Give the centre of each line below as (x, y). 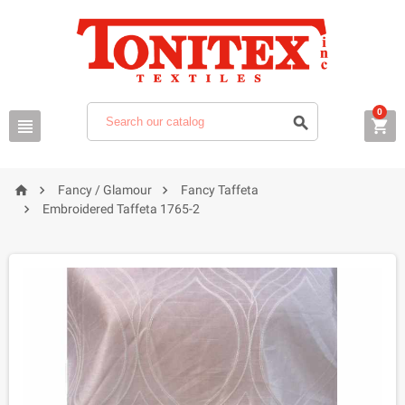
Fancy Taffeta (220, 190)
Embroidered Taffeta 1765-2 (121, 209)
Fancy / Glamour (105, 190)
